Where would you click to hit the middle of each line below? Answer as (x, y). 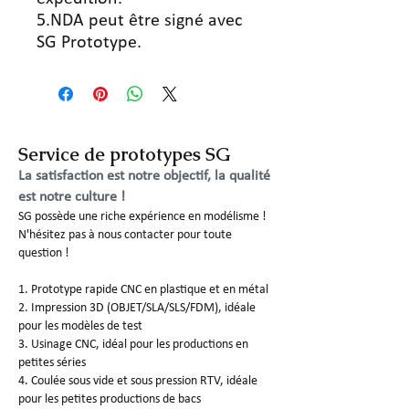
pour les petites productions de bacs (110, 399)
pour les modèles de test (80, 326)
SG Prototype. (89, 43)
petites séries (52, 363)
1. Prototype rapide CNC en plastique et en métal (143, 290)
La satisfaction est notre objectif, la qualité (144, 176)
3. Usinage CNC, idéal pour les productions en (133, 345)
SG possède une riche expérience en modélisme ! (142, 217)
